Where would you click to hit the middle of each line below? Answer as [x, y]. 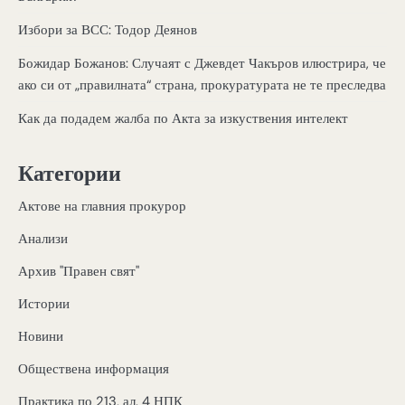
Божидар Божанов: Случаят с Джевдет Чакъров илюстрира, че [202, 63]
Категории [70, 174]
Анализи [43, 239]
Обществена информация [94, 369]
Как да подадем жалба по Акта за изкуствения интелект [183, 118]
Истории [44, 304]
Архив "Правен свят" [79, 272]
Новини [41, 337]
